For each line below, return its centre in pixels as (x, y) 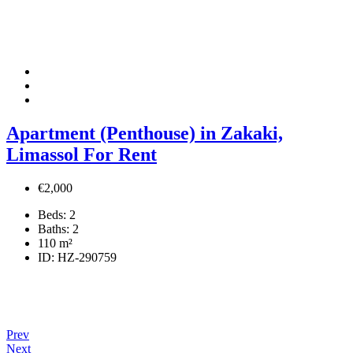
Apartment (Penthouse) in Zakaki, (145, 134)
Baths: (54, 229)
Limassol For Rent (82, 155)
